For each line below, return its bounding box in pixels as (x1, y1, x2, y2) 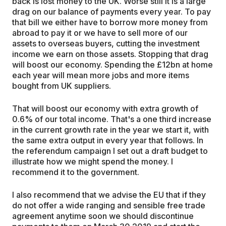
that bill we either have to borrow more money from (12, 17, 208, 27)
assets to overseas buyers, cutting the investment (12, 38, 200, 48)
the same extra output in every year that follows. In (12, 135, 203, 145)
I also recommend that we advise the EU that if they (12, 189, 206, 200)
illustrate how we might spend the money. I (12, 156, 173, 166)
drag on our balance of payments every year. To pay (12, 6, 211, 17)
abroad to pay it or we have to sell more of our (12, 27, 188, 38)
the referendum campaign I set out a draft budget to (12, 145, 208, 156)
